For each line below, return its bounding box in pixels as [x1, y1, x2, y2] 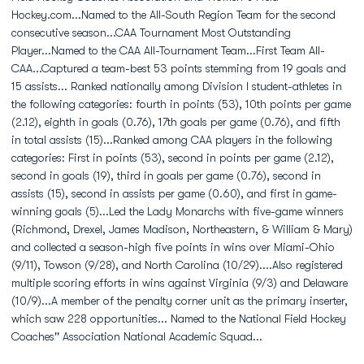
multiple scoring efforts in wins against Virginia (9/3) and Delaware [11, 276, 348, 289]
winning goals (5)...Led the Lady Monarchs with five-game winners [11, 205, 344, 218]
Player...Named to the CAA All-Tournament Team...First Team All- [11, 44, 325, 57]
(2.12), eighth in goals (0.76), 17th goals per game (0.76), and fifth [11, 115, 340, 128]
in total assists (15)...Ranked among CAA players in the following [11, 133, 332, 146]
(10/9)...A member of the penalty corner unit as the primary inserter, [11, 294, 348, 307]
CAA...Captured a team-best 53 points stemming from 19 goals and [11, 62, 346, 75]
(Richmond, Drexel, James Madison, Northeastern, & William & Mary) [11, 223, 353, 236]
